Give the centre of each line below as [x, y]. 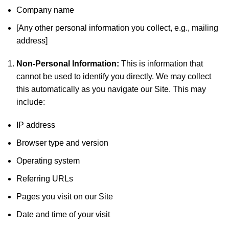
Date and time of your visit [63, 214]
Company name [45, 10]
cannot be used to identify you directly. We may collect [114, 76]
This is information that [161, 64]
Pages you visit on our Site [65, 197]
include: [31, 102]
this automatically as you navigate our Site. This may [111, 89]
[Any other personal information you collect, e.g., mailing [117, 28]
